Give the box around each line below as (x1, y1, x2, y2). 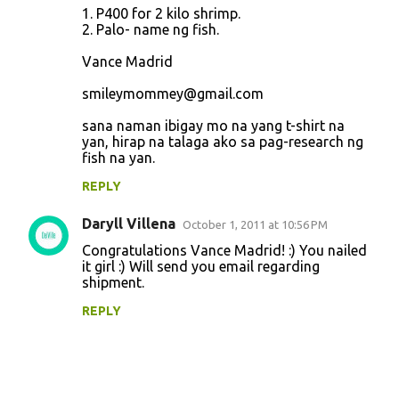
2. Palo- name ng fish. (82, 21, 219, 38)
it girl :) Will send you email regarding (82, 258, 320, 275)
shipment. (82, 274, 144, 291)
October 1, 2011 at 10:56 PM (183, 218, 328, 232)
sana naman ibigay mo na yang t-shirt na (82, 118, 345, 134)
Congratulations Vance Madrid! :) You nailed (82, 242, 367, 259)
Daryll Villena (82, 216, 175, 232)
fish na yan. (82, 150, 155, 167)
